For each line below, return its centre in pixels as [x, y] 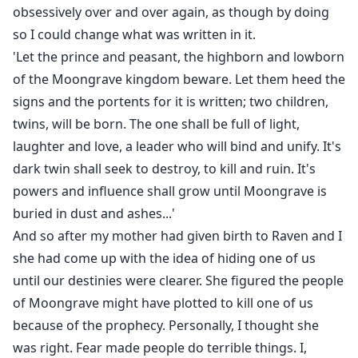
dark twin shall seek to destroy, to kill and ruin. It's [164, 169]
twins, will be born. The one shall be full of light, [156, 124]
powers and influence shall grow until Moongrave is [170, 191]
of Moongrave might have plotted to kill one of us [163, 303]
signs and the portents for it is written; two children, [171, 102]
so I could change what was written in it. [134, 35]
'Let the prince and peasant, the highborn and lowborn [179, 57]
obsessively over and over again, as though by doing [171, 12]
